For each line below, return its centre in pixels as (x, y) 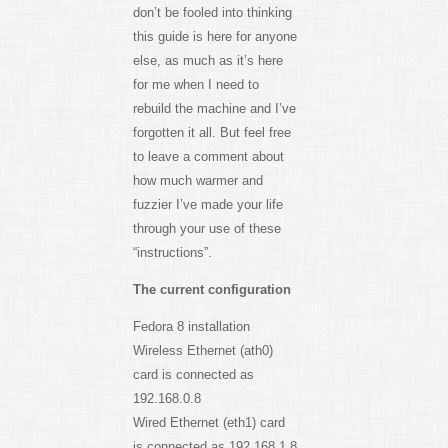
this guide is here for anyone (214, 37)
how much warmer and (197, 181)
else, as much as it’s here (207, 61)
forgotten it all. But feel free (211, 133)
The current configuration (211, 290)
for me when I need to (195, 85)
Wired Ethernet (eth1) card (208, 423)
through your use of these (206, 229)
